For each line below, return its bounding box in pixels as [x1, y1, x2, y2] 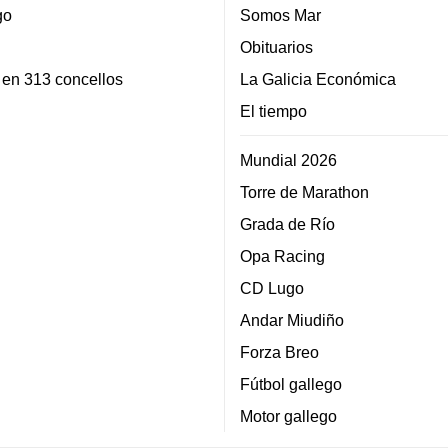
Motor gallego [240, 406, 337, 425]
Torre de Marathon [240, 182, 369, 201]
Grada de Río [240, 214, 335, 233]
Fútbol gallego [240, 374, 342, 393]
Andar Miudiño [240, 310, 344, 329]
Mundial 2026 [240, 150, 337, 169]
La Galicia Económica [240, 69, 396, 88]
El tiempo [240, 101, 307, 120]
